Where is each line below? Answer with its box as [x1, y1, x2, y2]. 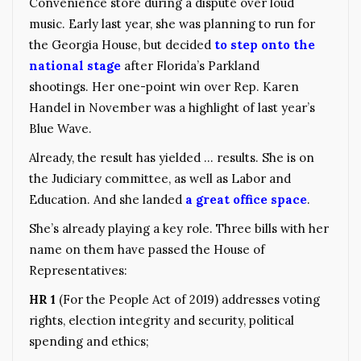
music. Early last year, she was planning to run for [29, 15, 315, 31]
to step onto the [214, 36, 315, 52]
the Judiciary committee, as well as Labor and [29, 170, 291, 186]
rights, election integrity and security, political [29, 312, 294, 328]
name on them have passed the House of [29, 241, 265, 257]
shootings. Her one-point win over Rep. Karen [29, 78, 299, 94]
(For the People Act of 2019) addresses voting [56, 291, 320, 307]
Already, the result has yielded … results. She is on [29, 149, 314, 165]
